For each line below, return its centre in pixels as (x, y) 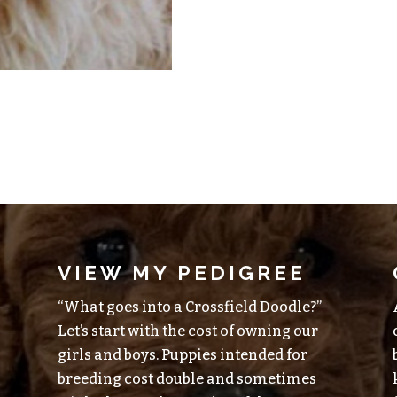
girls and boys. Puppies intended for (182, 355)
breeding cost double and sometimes (187, 379)
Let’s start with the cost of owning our (187, 331)
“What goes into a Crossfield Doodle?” (189, 307)
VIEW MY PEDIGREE (181, 273)
